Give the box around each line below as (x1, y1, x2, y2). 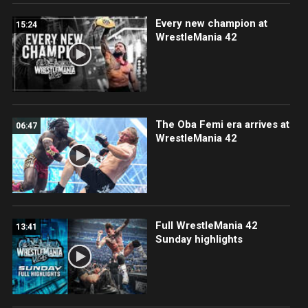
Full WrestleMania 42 (155, 219, 258, 232)
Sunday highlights (155, 233, 243, 246)
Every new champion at (155, 16, 267, 30)
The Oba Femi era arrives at (155, 118, 289, 131)
